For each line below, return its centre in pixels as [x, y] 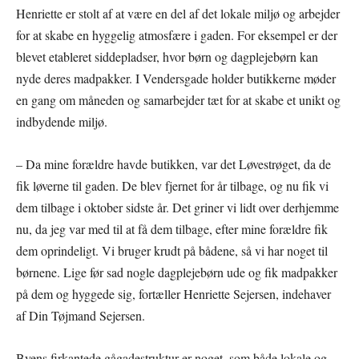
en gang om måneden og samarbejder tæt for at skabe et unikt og [178, 99]
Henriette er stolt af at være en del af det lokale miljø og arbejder [178, 13]
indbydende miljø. [62, 121]
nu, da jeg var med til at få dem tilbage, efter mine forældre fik [172, 228]
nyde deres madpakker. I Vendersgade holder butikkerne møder [176, 78]
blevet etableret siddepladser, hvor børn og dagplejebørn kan [167, 56]
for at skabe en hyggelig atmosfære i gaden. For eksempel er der [177, 34]
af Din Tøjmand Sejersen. [81, 315]
